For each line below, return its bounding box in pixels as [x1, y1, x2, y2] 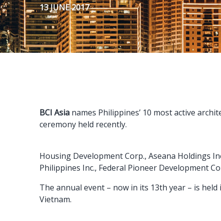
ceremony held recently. [39, 119, 127, 130]
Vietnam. [39, 194, 72, 205]
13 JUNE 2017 [39, 2, 89, 13]
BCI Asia [39, 107, 70, 118]
